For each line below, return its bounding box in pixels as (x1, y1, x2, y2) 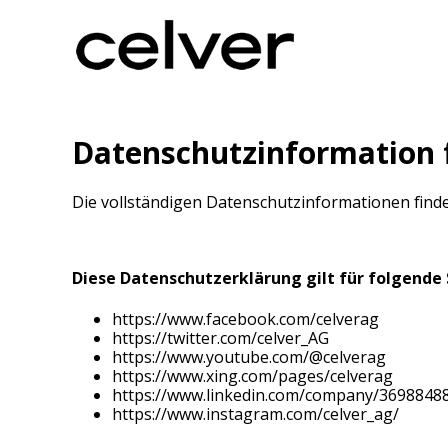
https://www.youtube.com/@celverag (112, 345, 386, 368)
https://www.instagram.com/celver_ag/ (112, 402, 399, 425)
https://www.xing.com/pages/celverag (112, 364, 393, 387)
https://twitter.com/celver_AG (112, 326, 329, 349)
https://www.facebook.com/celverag (112, 307, 379, 330)
